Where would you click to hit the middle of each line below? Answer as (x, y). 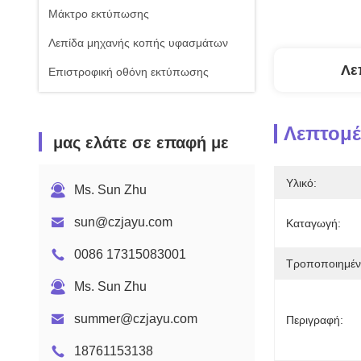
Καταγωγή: (313, 223)
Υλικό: (301, 183)
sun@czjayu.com (123, 222)
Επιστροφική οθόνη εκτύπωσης (129, 72)
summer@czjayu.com (136, 319)
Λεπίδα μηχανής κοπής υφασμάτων (138, 43)
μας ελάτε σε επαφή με (141, 143)
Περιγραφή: (315, 320)
